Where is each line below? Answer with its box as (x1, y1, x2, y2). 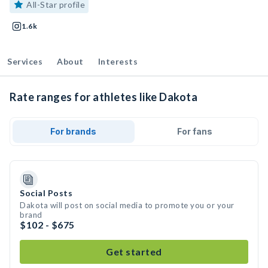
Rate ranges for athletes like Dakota (10, 90, 197, 103)
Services (7, 56, 42, 66)
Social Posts (20, 188, 72, 198)
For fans (176, 126, 212, 136)
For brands (50, 126, 97, 136)
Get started (106, 246, 162, 257)
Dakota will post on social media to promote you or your (20, 200, 234, 210)
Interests (98, 56, 138, 66)
